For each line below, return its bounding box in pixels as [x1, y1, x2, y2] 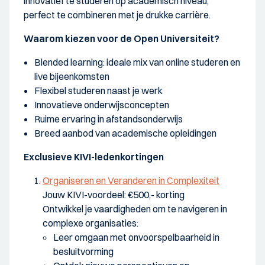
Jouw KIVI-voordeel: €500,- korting [43, 188, 185, 201]
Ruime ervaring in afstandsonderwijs [34, 112, 183, 125]
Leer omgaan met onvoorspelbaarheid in [53, 231, 219, 243]
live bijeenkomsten [34, 70, 109, 82]
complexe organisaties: [43, 216, 138, 229]
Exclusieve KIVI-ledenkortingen [24, 150, 164, 163]
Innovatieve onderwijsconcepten [34, 98, 169, 111]
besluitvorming [53, 245, 114, 257]
